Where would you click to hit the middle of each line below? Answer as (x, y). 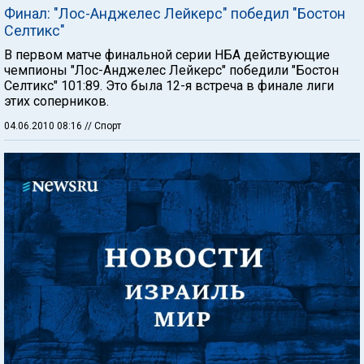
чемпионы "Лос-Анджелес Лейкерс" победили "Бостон (171, 70)
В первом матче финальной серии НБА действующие (167, 54)
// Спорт (103, 126)
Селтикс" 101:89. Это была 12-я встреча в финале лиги (169, 85)
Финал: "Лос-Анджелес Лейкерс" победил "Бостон (175, 13)
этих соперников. (56, 101)
